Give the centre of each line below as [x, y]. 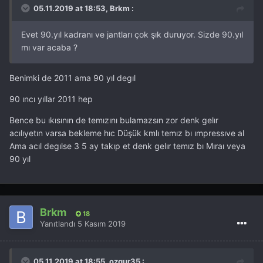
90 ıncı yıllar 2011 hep [51, 99]
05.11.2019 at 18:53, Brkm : [84, 9]
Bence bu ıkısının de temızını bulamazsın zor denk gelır [114, 120]
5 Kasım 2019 [102, 223]
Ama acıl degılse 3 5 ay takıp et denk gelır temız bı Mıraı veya [127, 146]
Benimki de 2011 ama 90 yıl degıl [73, 78]
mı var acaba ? [49, 48]
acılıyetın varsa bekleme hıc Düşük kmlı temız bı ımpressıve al [127, 133]
